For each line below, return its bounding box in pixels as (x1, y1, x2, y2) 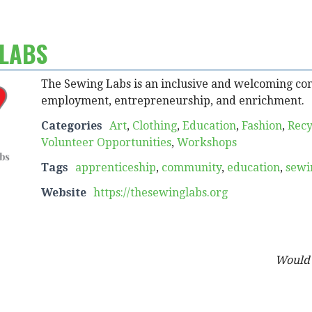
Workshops (177, 136, 237, 149)
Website (41, 186, 86, 199)
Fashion (242, 119, 282, 132)
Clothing (132, 119, 177, 132)
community (162, 161, 221, 174)
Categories (41, 119, 102, 132)
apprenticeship (75, 161, 156, 174)
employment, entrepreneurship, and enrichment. (41, 94, 304, 107)
